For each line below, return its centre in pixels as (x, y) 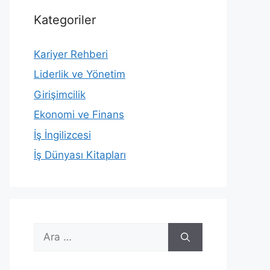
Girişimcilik (60, 94)
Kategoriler (65, 20)
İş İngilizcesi (62, 135)
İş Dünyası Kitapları (80, 155)
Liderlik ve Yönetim (80, 74)
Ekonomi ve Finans (79, 115)
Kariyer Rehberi (71, 54)
